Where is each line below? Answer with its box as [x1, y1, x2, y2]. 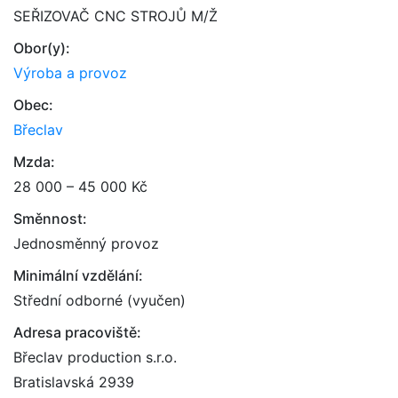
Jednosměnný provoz [13, 235, 159, 252]
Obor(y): [13, 39, 70, 57]
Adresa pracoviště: [13, 323, 141, 341]
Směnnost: [13, 210, 87, 227]
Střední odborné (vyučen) [13, 291, 186, 309]
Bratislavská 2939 [13, 373, 134, 391]
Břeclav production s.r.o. [13, 348, 177, 366]
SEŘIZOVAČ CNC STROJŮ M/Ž [13, 7, 218, 25]
